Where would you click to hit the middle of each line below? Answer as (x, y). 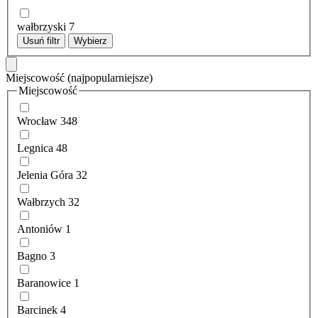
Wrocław (37, 121)
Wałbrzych (41, 202)
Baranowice (44, 283)
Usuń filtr (41, 40)
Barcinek (37, 310)
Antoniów (40, 229)
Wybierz (91, 40)
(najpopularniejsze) (110, 77)
